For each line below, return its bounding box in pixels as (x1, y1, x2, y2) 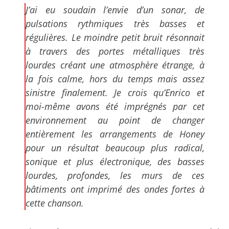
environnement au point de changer (26, 113, 204, 126)
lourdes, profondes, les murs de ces (26, 169, 204, 181)
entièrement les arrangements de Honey (26, 127, 204, 140)
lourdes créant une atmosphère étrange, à (26, 58, 204, 71)
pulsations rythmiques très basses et (26, 17, 204, 30)
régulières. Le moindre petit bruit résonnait (26, 31, 204, 43)
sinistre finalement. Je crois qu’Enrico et (26, 86, 204, 99)
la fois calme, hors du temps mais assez (26, 72, 204, 85)
